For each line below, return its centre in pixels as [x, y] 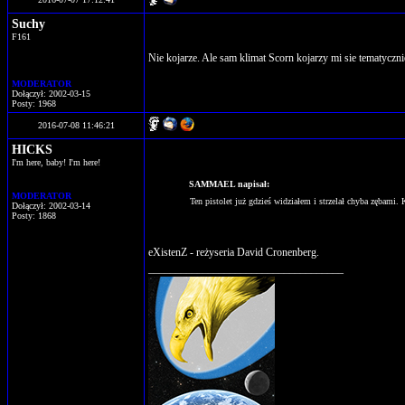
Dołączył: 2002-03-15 [51, 94]
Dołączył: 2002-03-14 [51, 206]
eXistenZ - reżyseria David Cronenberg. [234, 252]
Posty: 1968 [34, 104]
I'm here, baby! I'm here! [56, 162]
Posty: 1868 [34, 216]
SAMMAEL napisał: [229, 184]
